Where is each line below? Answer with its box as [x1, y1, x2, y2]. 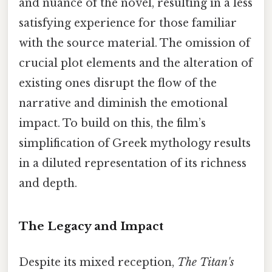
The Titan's [177, 256, 234, 270]
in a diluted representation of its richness [19, 157, 246, 171]
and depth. [19, 177, 77, 191]
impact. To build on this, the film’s [19, 117, 206, 131]
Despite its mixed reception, [19, 256, 177, 270]
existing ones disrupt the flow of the [19, 76, 217, 90]
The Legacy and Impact [19, 219, 163, 233]
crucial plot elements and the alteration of [19, 56, 253, 70]
